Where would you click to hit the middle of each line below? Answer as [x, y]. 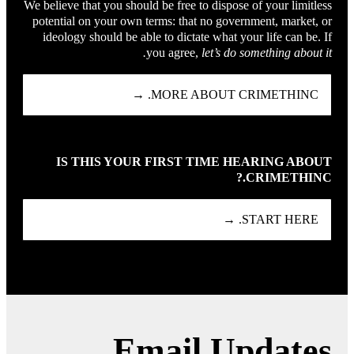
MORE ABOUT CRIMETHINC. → [235, 94]
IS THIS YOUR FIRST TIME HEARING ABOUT [194, 161]
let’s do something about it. [267, 52]
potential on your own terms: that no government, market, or [182, 21]
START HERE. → [280, 219]
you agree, [174, 52]
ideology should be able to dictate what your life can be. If [187, 36]
